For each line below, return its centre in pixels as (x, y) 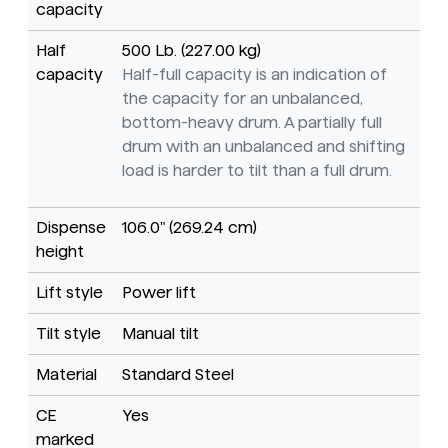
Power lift (159, 293)
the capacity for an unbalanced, (242, 99)
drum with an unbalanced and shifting (263, 147)
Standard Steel (178, 375)
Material (66, 375)
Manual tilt (160, 334)
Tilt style (68, 334)
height (60, 252)
